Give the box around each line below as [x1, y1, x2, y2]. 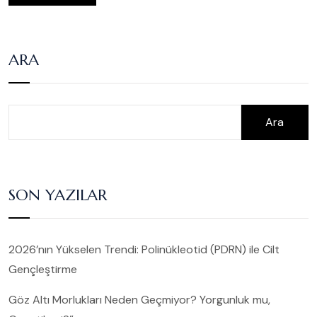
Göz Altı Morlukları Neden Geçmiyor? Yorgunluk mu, [8, 292, 270, 308]
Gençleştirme [8, 262, 77, 277]
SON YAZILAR [8, 185, 107, 205]
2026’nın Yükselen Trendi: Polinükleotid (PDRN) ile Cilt [8, 242, 279, 258]
